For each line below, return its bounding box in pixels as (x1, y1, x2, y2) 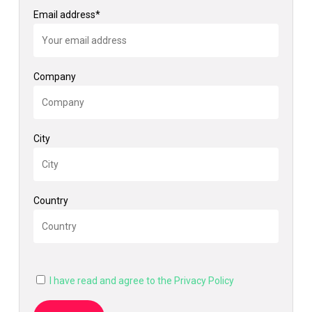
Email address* (33, 9, 100, 21)
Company (33, 71, 76, 83)
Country (33, 195, 68, 207)
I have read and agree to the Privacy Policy (49, 275, 234, 287)
